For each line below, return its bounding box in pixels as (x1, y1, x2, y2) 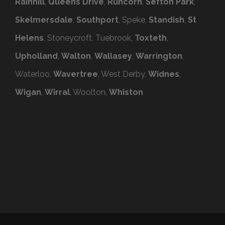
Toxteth (135, 33, 167, 43)
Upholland (15, 51, 58, 61)
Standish (149, 15, 184, 25)
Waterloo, (15, 69, 53, 79)
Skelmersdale (15, 15, 73, 25)
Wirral (45, 87, 70, 97)
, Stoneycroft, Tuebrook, (44, 33, 135, 43)
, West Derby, (98, 69, 148, 79)
